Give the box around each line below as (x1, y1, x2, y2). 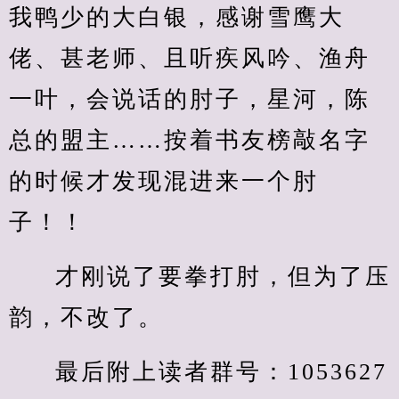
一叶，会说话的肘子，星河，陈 (9, 86, 370, 112)
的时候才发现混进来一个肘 (9, 168, 319, 194)
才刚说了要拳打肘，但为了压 (55, 264, 391, 289)
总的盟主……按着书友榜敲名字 (9, 127, 370, 153)
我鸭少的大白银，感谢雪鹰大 (9, 4, 345, 30)
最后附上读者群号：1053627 (55, 359, 387, 385)
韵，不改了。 (9, 305, 164, 330)
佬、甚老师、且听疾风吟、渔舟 (9, 45, 370, 71)
